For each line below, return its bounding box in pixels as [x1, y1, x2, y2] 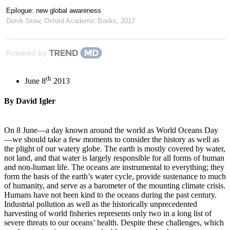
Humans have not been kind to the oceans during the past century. [4, 190, 217, 200]
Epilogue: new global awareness [6, 6, 101, 14]
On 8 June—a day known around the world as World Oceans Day [4, 126, 218, 135]
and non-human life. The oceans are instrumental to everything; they [4, 163, 224, 172]
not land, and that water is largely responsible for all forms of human [4, 154, 224, 163]
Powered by [6, 48, 47, 57]
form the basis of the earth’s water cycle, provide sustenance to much [4, 172, 226, 181]
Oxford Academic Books [44, 16, 117, 25]
